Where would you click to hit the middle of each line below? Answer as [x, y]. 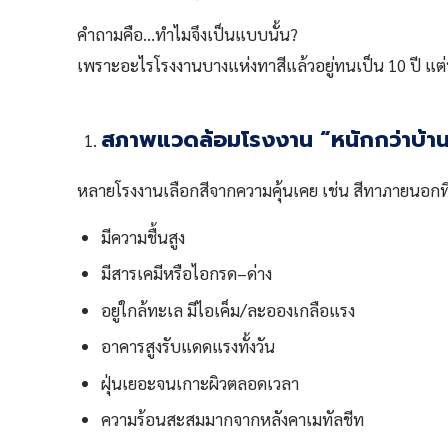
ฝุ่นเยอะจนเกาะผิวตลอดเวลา [200, 382]
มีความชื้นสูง [143, 236]
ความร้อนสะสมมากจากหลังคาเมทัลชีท [233, 418]
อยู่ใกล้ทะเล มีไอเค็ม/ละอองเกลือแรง [228, 309]
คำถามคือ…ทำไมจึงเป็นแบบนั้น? [188, 33]
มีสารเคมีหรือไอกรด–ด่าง [187, 273]
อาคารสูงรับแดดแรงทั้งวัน [188, 346]
